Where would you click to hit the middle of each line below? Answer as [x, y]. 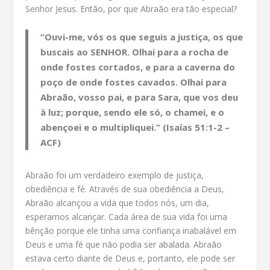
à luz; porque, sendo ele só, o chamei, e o [133, 112]
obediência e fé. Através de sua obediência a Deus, [125, 189]
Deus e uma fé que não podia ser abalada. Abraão [124, 244]
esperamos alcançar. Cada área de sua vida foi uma [127, 216]
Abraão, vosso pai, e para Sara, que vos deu [140, 97]
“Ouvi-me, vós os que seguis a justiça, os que [142, 36]
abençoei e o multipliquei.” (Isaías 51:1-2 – [135, 127]
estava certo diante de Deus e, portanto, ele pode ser [130, 258]
